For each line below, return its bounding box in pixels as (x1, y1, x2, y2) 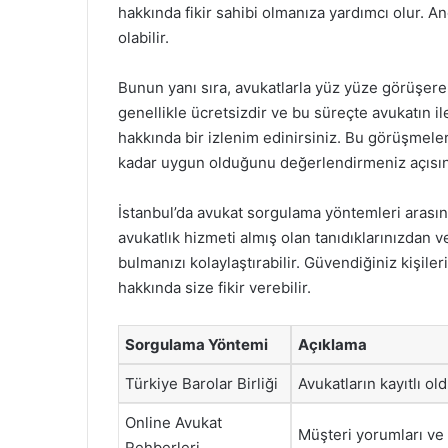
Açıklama (298, 335, 367, 354)
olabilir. (118, 28, 169, 47)
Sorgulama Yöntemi (125, 335, 268, 354)
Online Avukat (125, 413, 222, 432)
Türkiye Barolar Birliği (125, 374, 278, 393)
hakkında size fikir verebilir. (118, 278, 311, 297)
